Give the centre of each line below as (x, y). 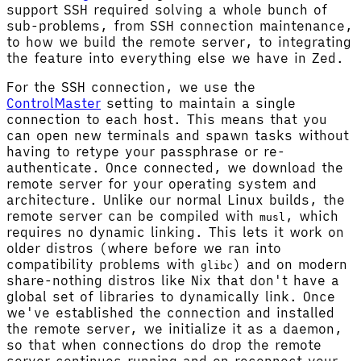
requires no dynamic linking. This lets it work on (175, 232)
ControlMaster (54, 103)
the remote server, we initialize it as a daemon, (174, 328)
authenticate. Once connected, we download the (175, 167)
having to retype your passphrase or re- (146, 151)
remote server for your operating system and (162, 183)
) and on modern (290, 264)
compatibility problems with (104, 264)
